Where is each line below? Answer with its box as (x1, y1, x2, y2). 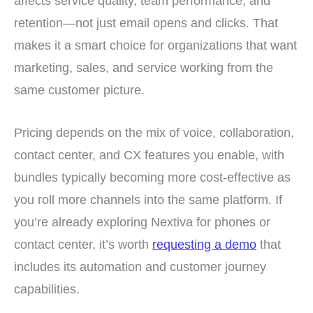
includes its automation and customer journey (14, 259, 266, 274)
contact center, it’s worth (14, 236, 152, 252)
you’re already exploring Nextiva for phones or (14, 214, 270, 229)
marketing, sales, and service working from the (14, 59, 273, 75)
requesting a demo (152, 236, 256, 252)
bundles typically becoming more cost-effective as (14, 169, 291, 184)
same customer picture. (14, 82, 145, 97)
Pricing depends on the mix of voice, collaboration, (14, 124, 294, 140)
